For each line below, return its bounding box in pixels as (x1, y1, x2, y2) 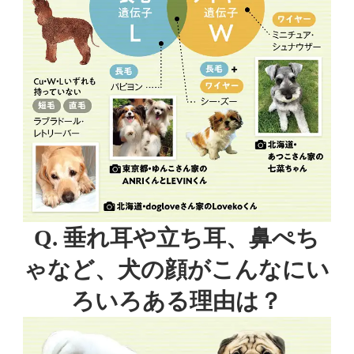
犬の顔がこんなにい (118, 256, 330, 282)
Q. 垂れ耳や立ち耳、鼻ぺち (34, 224, 320, 250)
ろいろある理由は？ (71, 288, 283, 314)
